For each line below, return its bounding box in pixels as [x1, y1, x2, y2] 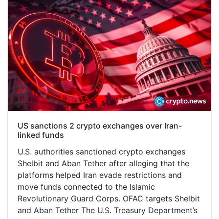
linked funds [18, 130, 64, 140]
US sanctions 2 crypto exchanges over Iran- [18, 120, 182, 131]
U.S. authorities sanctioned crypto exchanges [18, 146, 185, 156]
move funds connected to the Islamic [18, 181, 155, 192]
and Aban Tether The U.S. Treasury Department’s [18, 205, 197, 215]
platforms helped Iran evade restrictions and [18, 170, 182, 180]
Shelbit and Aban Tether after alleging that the [18, 158, 189, 168]
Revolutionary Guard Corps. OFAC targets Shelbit [18, 193, 200, 203]
